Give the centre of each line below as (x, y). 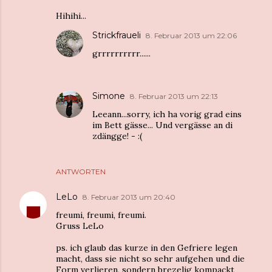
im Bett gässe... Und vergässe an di (162, 125)
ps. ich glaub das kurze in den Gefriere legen (147, 248)
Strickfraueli (117, 35)
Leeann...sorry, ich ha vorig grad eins (167, 114)
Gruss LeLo (80, 226)
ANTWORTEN (81, 172)
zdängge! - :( (117, 136)
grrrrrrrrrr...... (121, 53)
